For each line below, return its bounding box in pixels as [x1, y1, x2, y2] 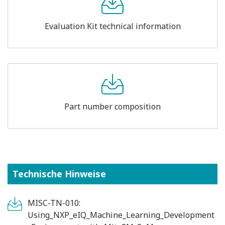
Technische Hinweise [13, 167, 106, 180]
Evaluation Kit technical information [44, 20, 181, 32]
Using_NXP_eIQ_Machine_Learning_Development [28, 209, 214, 220]
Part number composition [64, 100, 161, 112]
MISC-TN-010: [28, 197, 80, 208]
